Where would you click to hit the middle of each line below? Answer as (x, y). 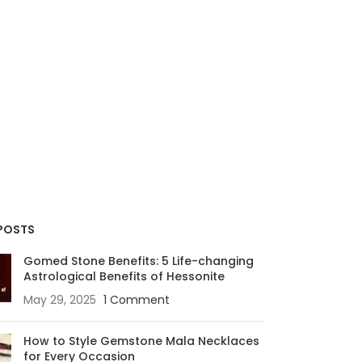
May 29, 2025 (59, 299)
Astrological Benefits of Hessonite (124, 276)
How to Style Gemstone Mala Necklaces (141, 341)
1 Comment (136, 299)
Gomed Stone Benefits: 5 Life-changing (138, 261)
